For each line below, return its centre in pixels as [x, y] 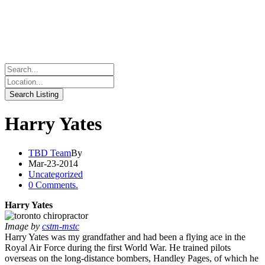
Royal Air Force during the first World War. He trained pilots [118, 247]
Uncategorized [56, 174]
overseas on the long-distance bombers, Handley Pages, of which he [132, 258]
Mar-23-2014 [53, 163]
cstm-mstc [61, 226]
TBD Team [50, 153]
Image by [23, 226]
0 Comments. [53, 185]
